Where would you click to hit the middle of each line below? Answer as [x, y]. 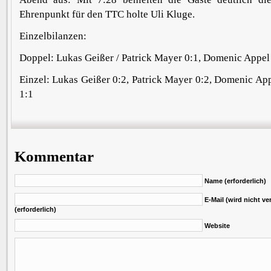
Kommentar [54, 156]
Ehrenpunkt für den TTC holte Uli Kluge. [107, 14]
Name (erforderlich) [235, 181]
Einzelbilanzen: [53, 36]
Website [217, 225]
